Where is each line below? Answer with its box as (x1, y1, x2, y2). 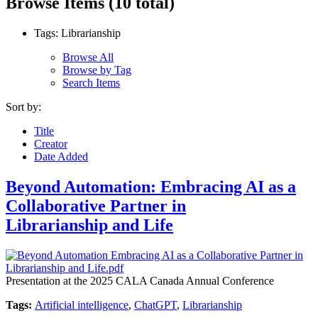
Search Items (62, 76, 120, 89)
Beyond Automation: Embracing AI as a (6, 177, 296, 196)
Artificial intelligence (35, 298, 128, 311)
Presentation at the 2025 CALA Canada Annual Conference (6, 274, 274, 287)
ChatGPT (134, 298, 177, 311)
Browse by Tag (62, 63, 131, 76)
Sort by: (6, 100, 41, 113)
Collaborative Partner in (6, 196, 186, 215)
